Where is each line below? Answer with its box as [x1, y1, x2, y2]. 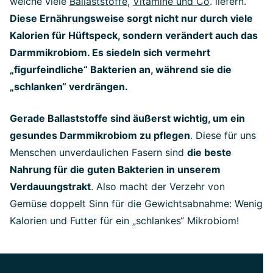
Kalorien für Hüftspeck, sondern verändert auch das [10, 29, 258, 41]
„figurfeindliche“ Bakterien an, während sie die [10, 63, 232, 76]
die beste [187, 146, 232, 158]
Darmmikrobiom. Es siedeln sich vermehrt [10, 46, 210, 58]
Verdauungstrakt [10, 180, 91, 193]
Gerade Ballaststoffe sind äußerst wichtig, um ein [10, 112, 245, 124]
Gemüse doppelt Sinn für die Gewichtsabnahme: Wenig [10, 197, 263, 210]
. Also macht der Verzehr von [91, 180, 225, 193]
